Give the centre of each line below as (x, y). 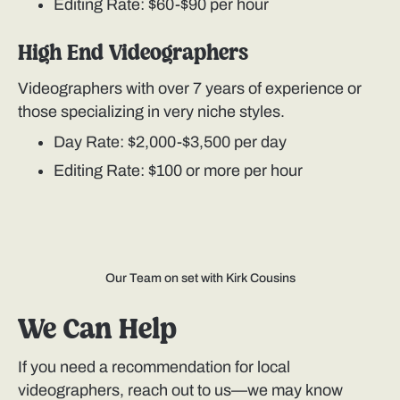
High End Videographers (133, 54)
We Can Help (97, 331)
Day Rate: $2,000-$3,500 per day (170, 142)
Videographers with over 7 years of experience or (190, 89)
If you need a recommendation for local (154, 367)
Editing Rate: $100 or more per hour (178, 171)
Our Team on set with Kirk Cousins (200, 279)
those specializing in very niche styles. (151, 112)
